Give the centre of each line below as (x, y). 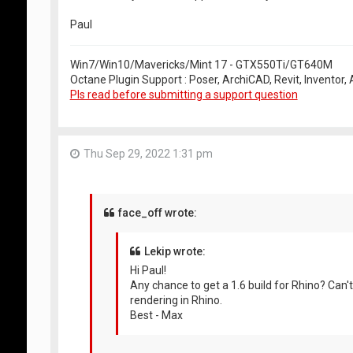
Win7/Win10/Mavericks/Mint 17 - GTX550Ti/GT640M (201, 64)
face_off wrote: (157, 213)
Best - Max (156, 316)
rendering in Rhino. (176, 301)
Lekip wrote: (175, 252)
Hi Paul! (148, 271)
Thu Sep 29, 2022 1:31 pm (148, 153)
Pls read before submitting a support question (184, 94)
